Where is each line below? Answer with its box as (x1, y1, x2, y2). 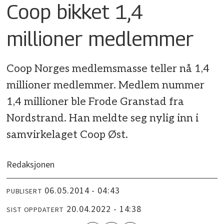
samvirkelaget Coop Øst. (6, 128, 128, 141)
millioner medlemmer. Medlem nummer (6, 78, 205, 91)
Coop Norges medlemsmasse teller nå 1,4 (6, 62, 210, 75)
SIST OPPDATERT (6, 205, 64, 215)
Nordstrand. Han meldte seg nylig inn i (6, 111, 199, 124)
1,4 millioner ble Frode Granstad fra (6, 95, 184, 108)
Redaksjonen (6, 158, 55, 171)
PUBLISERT (6, 186, 42, 197)
